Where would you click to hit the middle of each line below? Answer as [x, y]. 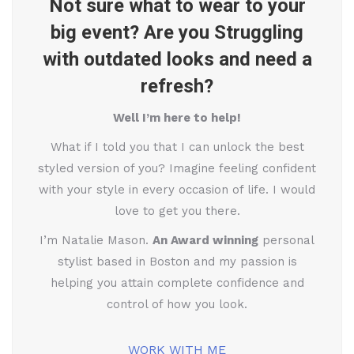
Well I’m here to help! [177, 118]
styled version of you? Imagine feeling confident [177, 168]
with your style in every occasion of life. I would [177, 190]
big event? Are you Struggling [177, 32]
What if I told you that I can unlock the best [177, 147]
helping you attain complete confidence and [177, 283]
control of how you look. [177, 304]
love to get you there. [177, 211]
